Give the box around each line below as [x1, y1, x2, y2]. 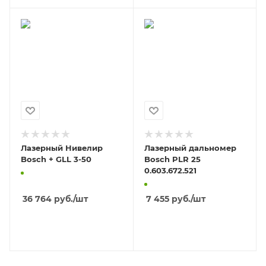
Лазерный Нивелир [21, 143, 103, 153]
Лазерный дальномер [144, 143, 236, 153]
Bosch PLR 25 [144, 154, 201, 164]
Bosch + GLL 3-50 [21, 154, 91, 164]
